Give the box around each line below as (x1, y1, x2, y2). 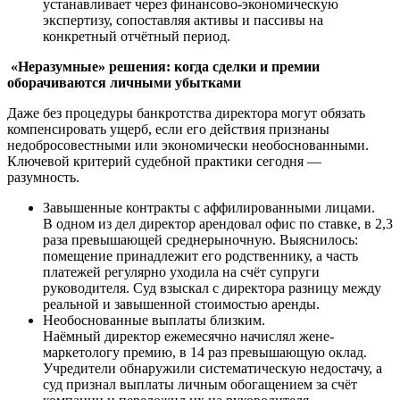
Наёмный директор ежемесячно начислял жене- (43, 328, 334, 344)
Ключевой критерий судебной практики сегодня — (7, 153, 321, 169)
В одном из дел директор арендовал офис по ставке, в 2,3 (43, 215, 393, 231)
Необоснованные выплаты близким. (43, 312, 265, 328)
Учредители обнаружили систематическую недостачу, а (43, 360, 382, 376)
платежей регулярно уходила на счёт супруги (43, 263, 320, 279)
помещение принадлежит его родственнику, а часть (43, 247, 358, 263)
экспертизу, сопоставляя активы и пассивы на (43, 12, 323, 28)
